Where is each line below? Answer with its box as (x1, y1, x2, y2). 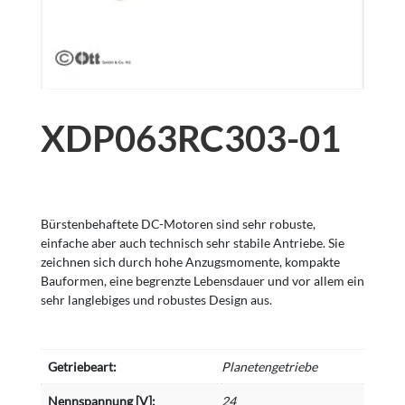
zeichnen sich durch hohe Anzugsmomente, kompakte (40, 254, 340, 270)
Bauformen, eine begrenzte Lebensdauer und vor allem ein (40, 273, 364, 289)
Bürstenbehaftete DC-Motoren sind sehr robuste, (40, 216, 316, 232)
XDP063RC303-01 (40, 117, 341, 161)
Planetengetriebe (221, 359, 317, 375)
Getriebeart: (47, 359, 117, 375)
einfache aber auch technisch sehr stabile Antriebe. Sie (40, 235, 344, 251)
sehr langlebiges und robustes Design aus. (40, 292, 272, 308)
